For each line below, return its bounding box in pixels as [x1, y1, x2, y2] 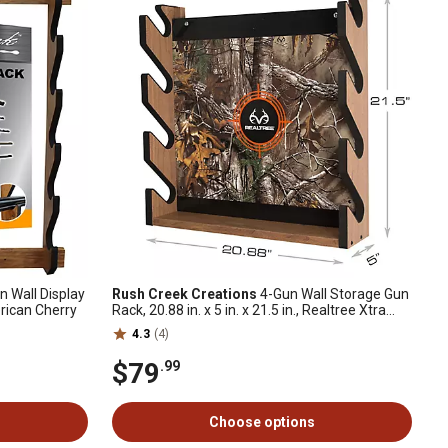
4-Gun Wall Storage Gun [257, 286, 409, 302]
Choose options [209, 414, 315, 430]
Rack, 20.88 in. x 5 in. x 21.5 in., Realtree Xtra [112, 302, 386, 318]
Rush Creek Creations [112, 286, 257, 302]
